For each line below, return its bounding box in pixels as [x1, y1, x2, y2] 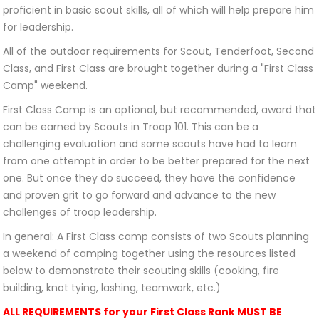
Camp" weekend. [3, 78, 88, 93]
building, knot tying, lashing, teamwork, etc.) [3, 281, 221, 295]
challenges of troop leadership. [3, 205, 157, 219]
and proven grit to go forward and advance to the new [3, 188, 276, 202]
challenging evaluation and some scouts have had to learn [3, 137, 297, 151]
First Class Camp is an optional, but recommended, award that [3, 103, 316, 117]
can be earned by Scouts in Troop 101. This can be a [3, 120, 258, 134]
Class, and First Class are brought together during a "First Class [3, 61, 313, 75]
